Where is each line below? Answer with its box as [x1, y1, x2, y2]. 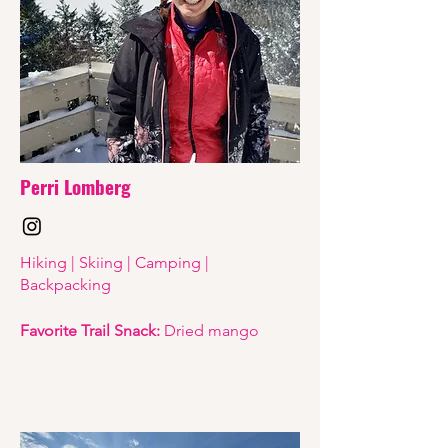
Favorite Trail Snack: [20, 321, 160, 341]
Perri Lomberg [20, 172, 131, 201]
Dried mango [160, 321, 259, 341]
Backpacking [20, 275, 111, 295]
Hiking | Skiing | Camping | [20, 253, 209, 273]
